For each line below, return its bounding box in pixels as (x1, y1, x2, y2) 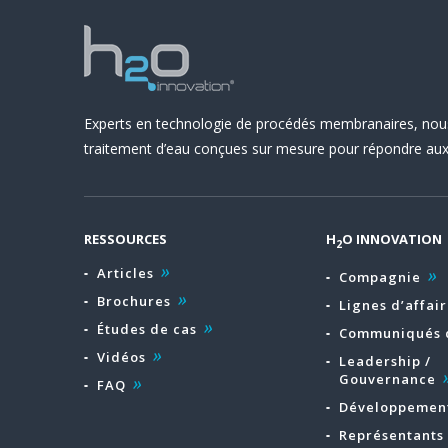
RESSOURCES (84, 230, 167, 248)
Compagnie (338, 267, 421, 286)
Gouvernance (338, 369, 436, 388)
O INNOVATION (341, 230, 442, 248)
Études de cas (97, 320, 197, 338)
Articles (97, 264, 154, 282)
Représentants (338, 425, 444, 444)
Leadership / (338, 351, 431, 370)
